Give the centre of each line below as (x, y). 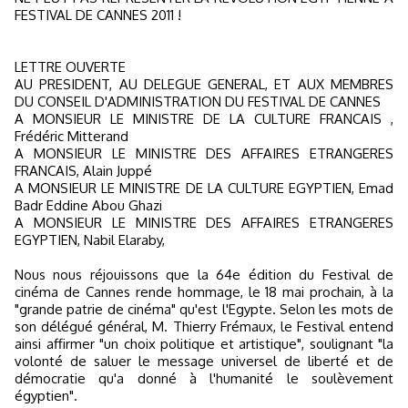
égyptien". (46, 396)
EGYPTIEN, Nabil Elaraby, (90, 240)
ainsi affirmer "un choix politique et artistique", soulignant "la (204, 344)
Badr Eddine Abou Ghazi (88, 205)
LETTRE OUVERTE (70, 67)
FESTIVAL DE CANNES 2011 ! (98, 15)
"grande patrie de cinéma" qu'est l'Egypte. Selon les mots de (204, 309)
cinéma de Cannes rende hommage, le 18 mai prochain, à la (204, 292)
